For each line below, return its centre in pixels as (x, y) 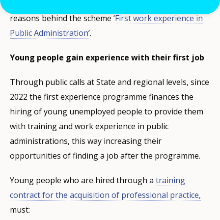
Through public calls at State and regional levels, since (110, 82)
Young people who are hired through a (83, 180)
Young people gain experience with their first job (107, 57)
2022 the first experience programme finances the (102, 96)
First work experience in (159, 18)
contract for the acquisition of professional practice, (105, 195)
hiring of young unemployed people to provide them (107, 111)
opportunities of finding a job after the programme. (105, 155)
